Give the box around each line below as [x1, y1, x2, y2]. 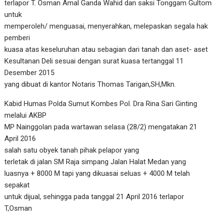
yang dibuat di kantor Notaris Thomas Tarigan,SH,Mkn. [4, 79, 176, 89]
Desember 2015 [4, 68, 55, 77]
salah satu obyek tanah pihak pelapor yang [4, 145, 139, 155]
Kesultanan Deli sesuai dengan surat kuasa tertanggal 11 [4, 56, 184, 65]
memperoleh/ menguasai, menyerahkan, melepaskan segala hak [4, 21, 208, 31]
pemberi [4, 33, 31, 42]
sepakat [4, 180, 30, 189]
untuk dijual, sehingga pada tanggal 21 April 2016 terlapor [4, 192, 185, 201]
